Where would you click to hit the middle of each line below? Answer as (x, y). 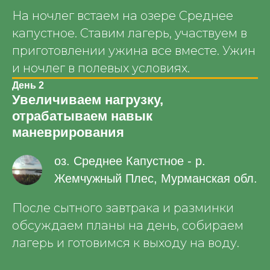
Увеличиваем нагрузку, (88, 100)
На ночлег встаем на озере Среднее (123, 16)
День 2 (28, 85)
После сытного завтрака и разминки (123, 208)
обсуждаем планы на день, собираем (128, 225)
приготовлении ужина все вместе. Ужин (134, 51)
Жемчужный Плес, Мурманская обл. (156, 178)
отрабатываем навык (82, 116)
